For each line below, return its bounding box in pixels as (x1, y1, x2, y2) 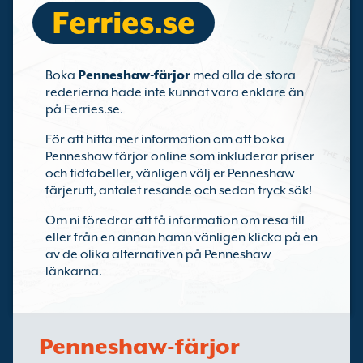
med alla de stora (190, 68, 296, 83)
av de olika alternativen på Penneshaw (45, 247, 271, 262)
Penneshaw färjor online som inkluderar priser (45, 149, 314, 164)
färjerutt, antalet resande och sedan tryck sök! (45, 183, 312, 198)
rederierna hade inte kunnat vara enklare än (45, 85, 304, 100)
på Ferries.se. (45, 102, 123, 117)
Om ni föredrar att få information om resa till (45, 213, 305, 228)
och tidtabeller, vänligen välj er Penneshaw (45, 166, 295, 181)
